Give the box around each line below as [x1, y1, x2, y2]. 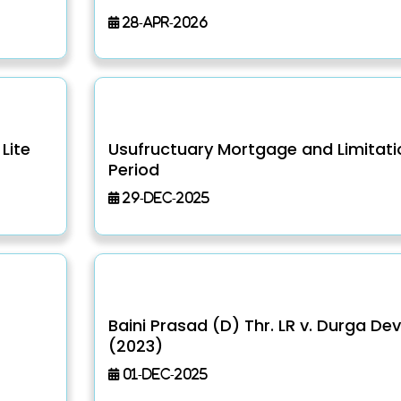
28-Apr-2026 [118, 14, 208, 29]
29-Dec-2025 [118, 191, 209, 205]
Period [107, 158, 159, 182]
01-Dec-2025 [118, 366, 208, 380]
